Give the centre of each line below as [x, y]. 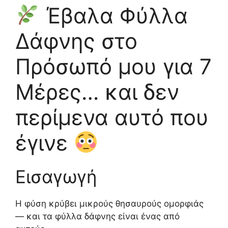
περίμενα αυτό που [112, 117]
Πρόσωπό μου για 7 [113, 66]
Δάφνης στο [76, 41]
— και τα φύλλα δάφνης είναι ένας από [97, 216]
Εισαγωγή [56, 177]
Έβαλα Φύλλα [113, 16]
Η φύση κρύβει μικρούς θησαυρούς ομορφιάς [109, 204]
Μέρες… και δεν [97, 92]
